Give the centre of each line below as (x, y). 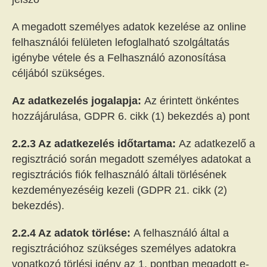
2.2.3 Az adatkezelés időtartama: (95, 144)
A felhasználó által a (181, 233)
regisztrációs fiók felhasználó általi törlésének (119, 175)
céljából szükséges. (58, 73)
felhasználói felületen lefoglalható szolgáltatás (121, 42)
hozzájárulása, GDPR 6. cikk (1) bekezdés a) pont (131, 116)
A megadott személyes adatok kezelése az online (129, 27)
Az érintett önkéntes (192, 101)
